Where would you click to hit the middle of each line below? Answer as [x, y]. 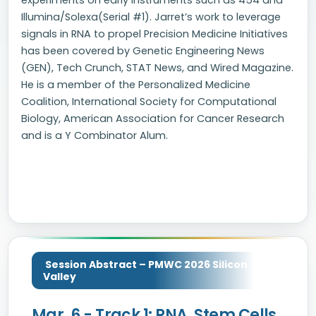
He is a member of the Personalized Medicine [136, 85]
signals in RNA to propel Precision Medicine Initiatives [154, 34]
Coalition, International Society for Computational [149, 102]
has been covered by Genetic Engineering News [143, 51]
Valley [60, 276]
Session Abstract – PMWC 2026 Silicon [145, 265]
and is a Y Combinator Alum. [95, 135]
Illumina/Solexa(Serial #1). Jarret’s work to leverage [151, 17]
